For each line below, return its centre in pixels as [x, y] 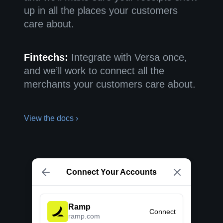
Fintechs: [46, 57]
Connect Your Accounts [111, 172]
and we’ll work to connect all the [94, 71]
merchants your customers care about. [110, 84]
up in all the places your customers [101, 10]
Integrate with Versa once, [128, 57]
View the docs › [51, 118]
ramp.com [84, 216]
